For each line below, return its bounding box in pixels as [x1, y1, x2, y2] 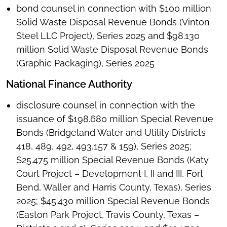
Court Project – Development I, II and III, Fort [16, 168, 203, 179]
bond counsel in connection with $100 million [16, 3, 211, 14]
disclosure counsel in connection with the [16, 100, 195, 111]
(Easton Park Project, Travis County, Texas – [16, 209, 199, 220]
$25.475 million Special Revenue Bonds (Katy [16, 155, 209, 166]
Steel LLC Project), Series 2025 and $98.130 [16, 30, 200, 42]
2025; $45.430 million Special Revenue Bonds [16, 196, 210, 207]
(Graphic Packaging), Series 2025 [16, 58, 155, 69]
